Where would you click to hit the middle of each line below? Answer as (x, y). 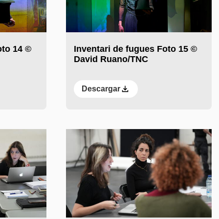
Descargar (101, 89)
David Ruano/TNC (111, 59)
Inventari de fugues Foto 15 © (135, 49)
